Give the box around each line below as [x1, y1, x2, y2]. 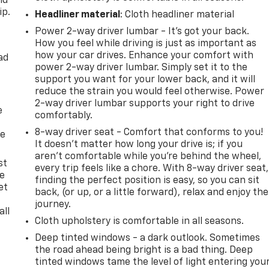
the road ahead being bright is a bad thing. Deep [35, 245, 253, 255]
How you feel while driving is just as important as [35, 38, 257, 49]
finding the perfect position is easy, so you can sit [35, 175, 260, 186]
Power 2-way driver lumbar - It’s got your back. [35, 26, 250, 37]
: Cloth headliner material [120, 10, 235, 20]
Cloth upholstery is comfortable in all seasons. [35, 216, 244, 226]
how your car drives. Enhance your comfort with [35, 50, 254, 61]
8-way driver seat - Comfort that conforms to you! [35, 127, 264, 138]
